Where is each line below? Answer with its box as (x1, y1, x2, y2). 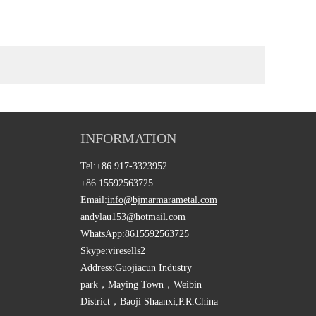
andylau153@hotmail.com (80, 211, 186, 222)
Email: (80, 194, 107, 205)
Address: (80, 262, 115, 273)
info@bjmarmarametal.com (107, 194, 217, 205)
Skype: (80, 245, 108, 256)
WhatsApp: (80, 228, 125, 239)
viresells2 (107, 245, 145, 256)
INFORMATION (80, 130, 176, 146)
